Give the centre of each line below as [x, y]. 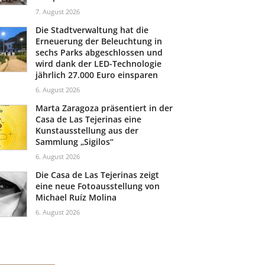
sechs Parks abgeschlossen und [99, 52]
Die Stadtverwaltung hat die [92, 30]
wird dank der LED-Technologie [99, 64]
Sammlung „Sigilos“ [75, 142]
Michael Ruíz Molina [76, 197]
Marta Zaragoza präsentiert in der [104, 108]
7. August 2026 [58, 12]
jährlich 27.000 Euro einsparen [97, 75]
